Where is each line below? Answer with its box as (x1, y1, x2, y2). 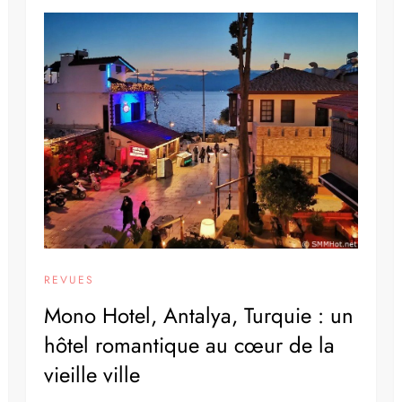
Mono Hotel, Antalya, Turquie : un (44, 299, 354, 331)
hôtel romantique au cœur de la (44, 328, 336, 361)
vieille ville (44, 358, 141, 390)
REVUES (44, 271, 95, 288)
